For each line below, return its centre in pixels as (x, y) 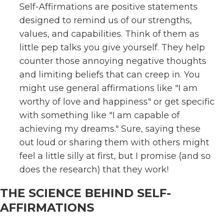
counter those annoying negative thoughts (113, 61)
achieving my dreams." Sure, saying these (110, 129)
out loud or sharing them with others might (114, 142)
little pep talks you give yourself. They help (112, 47)
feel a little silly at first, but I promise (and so (115, 156)
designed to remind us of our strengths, (106, 20)
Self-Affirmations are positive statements (108, 7)
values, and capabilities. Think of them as (109, 34)
